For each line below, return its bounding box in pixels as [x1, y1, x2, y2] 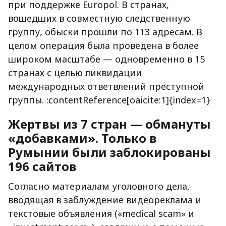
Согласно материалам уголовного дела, [8, 180, 190, 193]
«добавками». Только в [8, 130, 157, 147]
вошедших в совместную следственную [8, 12, 190, 25]
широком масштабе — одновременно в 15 [8, 53, 205, 66]
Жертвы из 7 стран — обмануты [8, 116, 211, 133]
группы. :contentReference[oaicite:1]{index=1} [8, 94, 210, 106]
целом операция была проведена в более [8, 39, 199, 52]
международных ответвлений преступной [8, 80, 204, 93]
